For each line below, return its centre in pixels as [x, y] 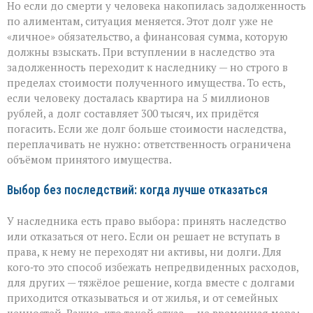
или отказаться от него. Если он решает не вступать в [144, 236]
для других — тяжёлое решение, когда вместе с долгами [151, 283]
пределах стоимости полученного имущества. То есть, [146, 83]
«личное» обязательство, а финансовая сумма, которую [147, 37]
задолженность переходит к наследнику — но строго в [147, 67]
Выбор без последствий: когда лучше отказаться [137, 190]
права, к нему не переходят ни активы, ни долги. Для [144, 252]
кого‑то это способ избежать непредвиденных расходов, [153, 267]
